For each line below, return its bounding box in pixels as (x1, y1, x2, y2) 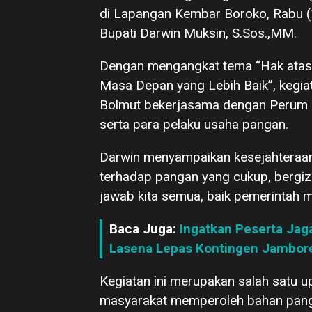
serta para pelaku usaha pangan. (100, 116, 288, 132)
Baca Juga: (109, 221, 180, 237)
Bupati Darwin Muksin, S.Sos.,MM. (100, 25, 297, 41)
